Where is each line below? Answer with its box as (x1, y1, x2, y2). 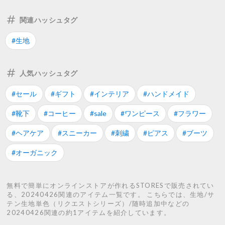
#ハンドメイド (143, 89, 189, 98)
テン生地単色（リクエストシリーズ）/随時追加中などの (7, 199, 190, 208)
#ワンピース (121, 109, 160, 118)
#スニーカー (58, 129, 97, 138)
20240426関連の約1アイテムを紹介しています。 (7, 208, 171, 217)
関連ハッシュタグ (20, 15, 78, 24)
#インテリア (90, 89, 129, 98)
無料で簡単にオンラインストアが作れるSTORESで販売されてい (7, 181, 214, 190)
